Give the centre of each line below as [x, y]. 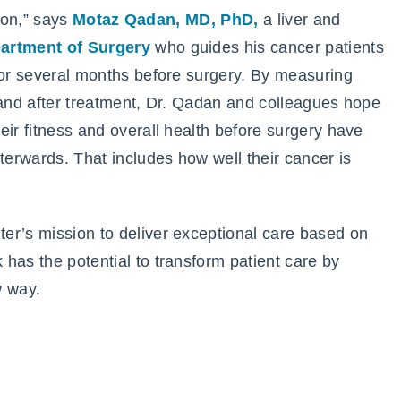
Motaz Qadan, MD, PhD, [165, 19]
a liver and [299, 19]
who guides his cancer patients [267, 47]
